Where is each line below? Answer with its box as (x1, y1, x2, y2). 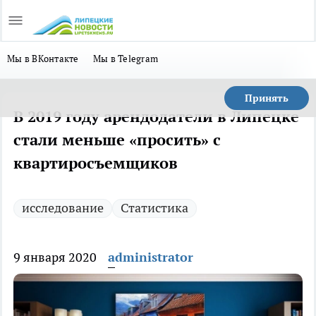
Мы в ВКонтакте (7, 52, 79, 65)
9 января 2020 (13, 249, 97, 265)
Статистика (121, 200, 188, 216)
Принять (245, 92, 288, 104)
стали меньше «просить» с (13, 130, 221, 150)
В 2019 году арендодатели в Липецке (13, 107, 299, 126)
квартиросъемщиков (13, 153, 178, 173)
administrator (108, 249, 193, 265)
